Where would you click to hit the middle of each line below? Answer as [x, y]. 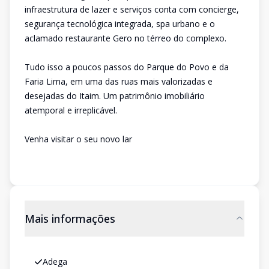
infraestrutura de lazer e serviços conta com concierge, [132, 9]
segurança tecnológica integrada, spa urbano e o [120, 24]
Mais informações [70, 219]
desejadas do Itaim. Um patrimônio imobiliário [115, 96]
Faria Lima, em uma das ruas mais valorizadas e [119, 81]
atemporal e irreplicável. [71, 110]
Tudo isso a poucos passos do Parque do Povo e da [127, 67]
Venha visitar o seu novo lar [78, 139]
